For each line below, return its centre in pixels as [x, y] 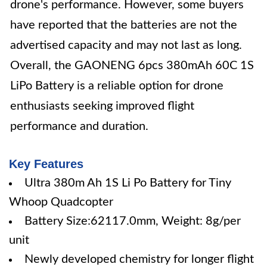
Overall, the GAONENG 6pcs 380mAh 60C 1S [132, 66]
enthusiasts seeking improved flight [102, 106]
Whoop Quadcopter [61, 202]
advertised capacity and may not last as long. [126, 45]
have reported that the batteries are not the [124, 25]
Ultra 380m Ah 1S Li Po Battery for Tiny [128, 183]
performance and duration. [79, 126]
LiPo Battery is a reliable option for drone [117, 86]
